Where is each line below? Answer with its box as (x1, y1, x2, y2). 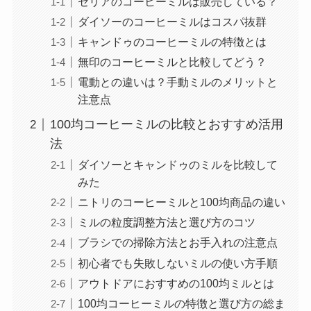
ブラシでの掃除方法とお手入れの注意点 (77, 236, 278, 249)
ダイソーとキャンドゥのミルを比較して (77, 158, 278, 171)
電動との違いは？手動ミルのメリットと (77, 76, 278, 89)
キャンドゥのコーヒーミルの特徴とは (77, 35, 267, 49)
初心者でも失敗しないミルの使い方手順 (77, 256, 278, 269)
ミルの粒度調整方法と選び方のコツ (77, 216, 255, 229)
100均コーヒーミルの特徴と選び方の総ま (77, 296, 285, 310)
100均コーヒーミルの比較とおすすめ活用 (49, 117, 283, 132)
